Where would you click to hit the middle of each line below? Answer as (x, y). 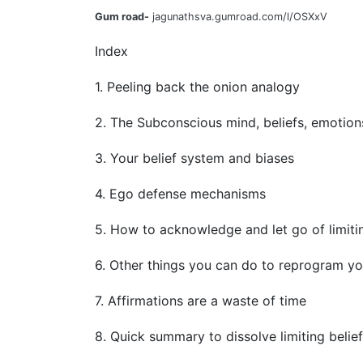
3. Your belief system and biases (194, 158)
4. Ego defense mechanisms (180, 193)
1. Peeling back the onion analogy (197, 86)
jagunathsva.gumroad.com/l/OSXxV (238, 16)
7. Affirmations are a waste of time (201, 300)
